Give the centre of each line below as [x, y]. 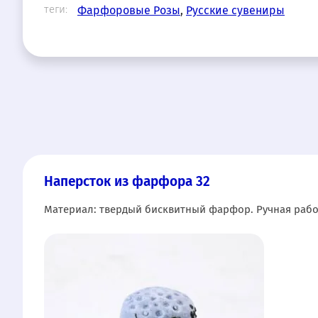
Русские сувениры [235, 10]
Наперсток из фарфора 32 [127, 181]
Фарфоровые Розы [129, 10]
